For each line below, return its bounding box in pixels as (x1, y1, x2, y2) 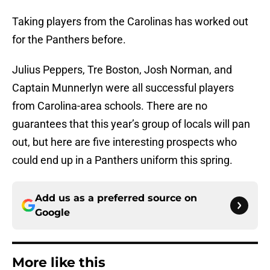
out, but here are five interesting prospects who (12, 136, 237, 149)
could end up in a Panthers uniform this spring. (12, 154, 233, 167)
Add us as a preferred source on (35, 192, 197, 204)
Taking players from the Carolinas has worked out (12, 15, 248, 28)
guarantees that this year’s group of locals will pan (12, 118, 250, 131)
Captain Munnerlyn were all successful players (12, 81, 234, 95)
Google (35, 207, 70, 219)
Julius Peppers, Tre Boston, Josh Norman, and (12, 63, 232, 77)
